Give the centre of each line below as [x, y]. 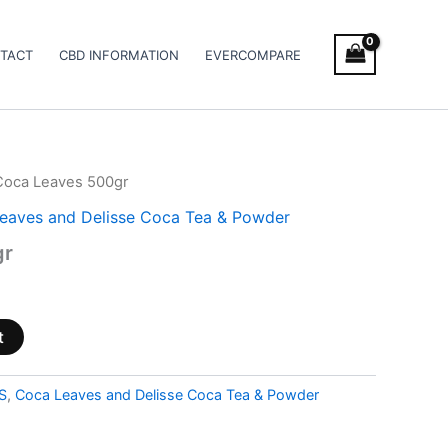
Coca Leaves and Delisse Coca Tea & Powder [167, 394]
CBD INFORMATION [119, 54]
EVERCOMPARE [253, 54]
